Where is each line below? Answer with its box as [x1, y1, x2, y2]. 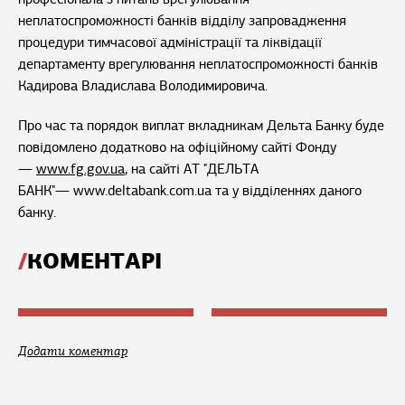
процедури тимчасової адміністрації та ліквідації [18, 33, 322, 52]
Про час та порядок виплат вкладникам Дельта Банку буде [18, 117, 384, 136]
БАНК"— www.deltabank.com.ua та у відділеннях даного [18, 182, 362, 201]
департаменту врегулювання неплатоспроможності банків [18, 55, 378, 74]
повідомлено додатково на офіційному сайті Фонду [18, 138, 336, 157]
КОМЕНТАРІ [27, 247, 162, 277]
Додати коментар [18, 344, 127, 360]
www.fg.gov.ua [36, 160, 125, 179]
